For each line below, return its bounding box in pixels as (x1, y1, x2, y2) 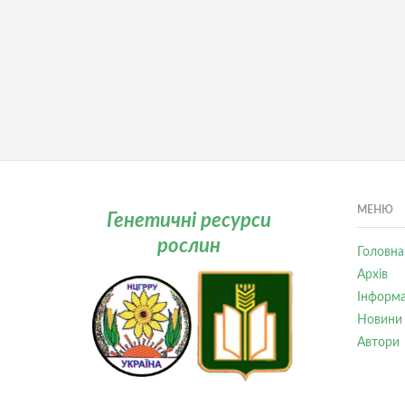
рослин (156, 235, 221, 256)
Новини (356, 313, 402, 326)
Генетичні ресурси (106, 210, 271, 231)
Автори (356, 335, 400, 349)
